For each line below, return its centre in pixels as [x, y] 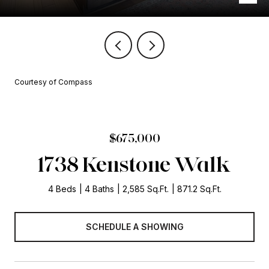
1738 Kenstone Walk [134, 164]
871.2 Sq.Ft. [199, 189]
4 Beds [62, 189]
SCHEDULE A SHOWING [134, 226]
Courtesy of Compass [53, 82]
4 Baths [99, 189]
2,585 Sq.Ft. [145, 189]
